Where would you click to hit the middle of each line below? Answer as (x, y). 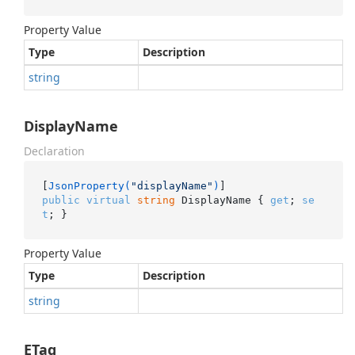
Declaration (54, 151)
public (61, 200)
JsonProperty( (89, 185)
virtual (108, 200)
